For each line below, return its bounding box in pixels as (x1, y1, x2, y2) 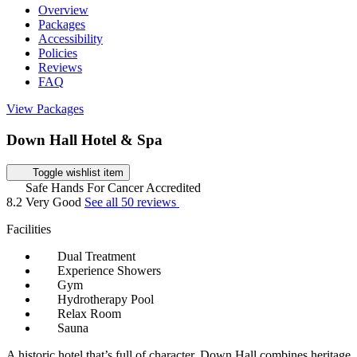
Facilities (6, 222, 51, 236)
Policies (38, 46, 77, 61)
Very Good (25, 194, 84, 209)
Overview (38, 3, 88, 18)
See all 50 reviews (84, 194, 179, 209)
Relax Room (57, 306, 121, 320)
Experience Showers (57, 263, 161, 277)
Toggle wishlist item (32, 166, 124, 178)
